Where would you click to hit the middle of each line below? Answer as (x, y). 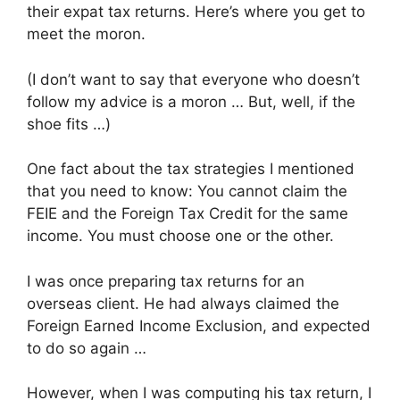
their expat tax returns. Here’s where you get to (196, 12)
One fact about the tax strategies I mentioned (191, 169)
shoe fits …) (69, 124)
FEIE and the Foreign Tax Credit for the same (187, 214)
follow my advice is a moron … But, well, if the (191, 101)
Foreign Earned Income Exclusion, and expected (199, 325)
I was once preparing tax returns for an (166, 281)
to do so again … (87, 348)
